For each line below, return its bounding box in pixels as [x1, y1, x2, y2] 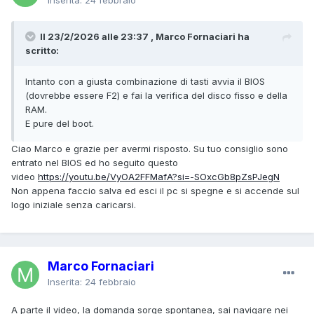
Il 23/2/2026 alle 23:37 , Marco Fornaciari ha [40, 30, 250, 42]
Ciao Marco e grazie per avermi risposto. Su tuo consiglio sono [11, 142, 288, 154]
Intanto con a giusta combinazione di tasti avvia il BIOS [25, 75, 265, 87]
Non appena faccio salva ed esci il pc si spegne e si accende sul [11, 184, 299, 196]
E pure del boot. [25, 117, 94, 129]
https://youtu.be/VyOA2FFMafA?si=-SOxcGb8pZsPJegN [38, 170, 280, 182]
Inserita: [48, 275, 85, 287]
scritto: [25, 44, 59, 56]
